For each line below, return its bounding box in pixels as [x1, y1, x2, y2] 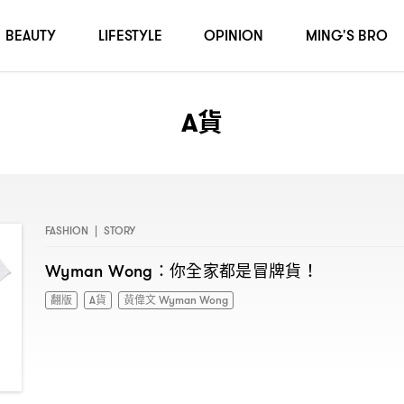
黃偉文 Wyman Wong [124, 292, 228, 308]
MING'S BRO [305, 24, 388, 46]
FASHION [45, 223, 88, 238]
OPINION [204, 24, 264, 46]
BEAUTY [5, 24, 57, 46]
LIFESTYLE [97, 24, 162, 46]
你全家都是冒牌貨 [169, 258, 302, 282]
